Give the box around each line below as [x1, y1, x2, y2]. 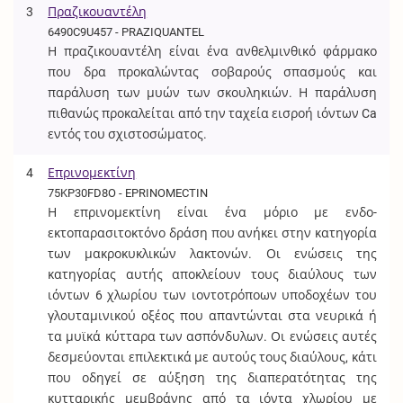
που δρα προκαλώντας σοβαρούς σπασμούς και [48, 65, 377, 80]
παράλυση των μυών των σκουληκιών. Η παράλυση [48, 85, 377, 101]
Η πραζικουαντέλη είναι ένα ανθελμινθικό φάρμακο [48, 44, 377, 59]
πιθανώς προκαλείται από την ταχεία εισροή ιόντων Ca [48, 106, 377, 121]
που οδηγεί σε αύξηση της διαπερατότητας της [48, 370, 377, 385]
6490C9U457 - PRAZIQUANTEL [48, 25, 205, 40]
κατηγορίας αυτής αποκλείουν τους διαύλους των [48, 266, 377, 282]
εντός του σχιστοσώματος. [48, 127, 208, 142]
